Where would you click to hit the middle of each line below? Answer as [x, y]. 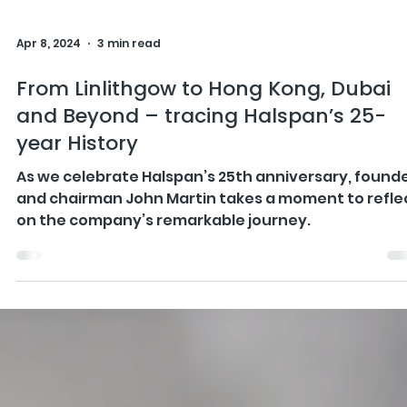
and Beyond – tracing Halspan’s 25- [201, 294]
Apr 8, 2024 [49, 222]
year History [77, 322]
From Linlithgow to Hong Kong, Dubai [203, 267]
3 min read [129, 222]
